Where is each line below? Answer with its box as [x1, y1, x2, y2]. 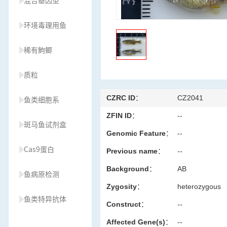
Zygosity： [106, 182, 144, 191]
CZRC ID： [106, 94, 142, 102]
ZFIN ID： [106, 111, 139, 120]
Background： [106, 165, 156, 173]
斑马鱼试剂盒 [24, 121, 66, 128]
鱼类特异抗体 [24, 196, 66, 203]
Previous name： [106, 147, 165, 155]
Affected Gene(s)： [106, 218, 172, 226]
